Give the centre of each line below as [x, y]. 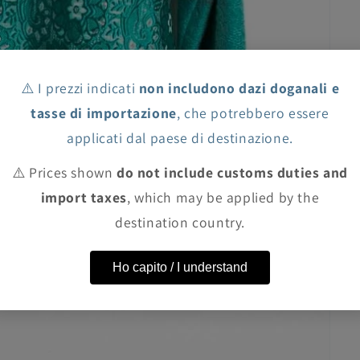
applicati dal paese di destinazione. [180, 138]
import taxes [84, 197]
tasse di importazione [104, 113]
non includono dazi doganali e [239, 88]
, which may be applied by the [223, 197]
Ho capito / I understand [180, 267]
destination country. [180, 222]
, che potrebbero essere [253, 113]
